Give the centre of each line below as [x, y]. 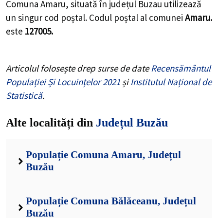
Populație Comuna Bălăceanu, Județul [111, 201]
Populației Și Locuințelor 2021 [63, 82]
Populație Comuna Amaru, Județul [103, 155]
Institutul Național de [171, 82]
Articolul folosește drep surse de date [78, 68]
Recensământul [181, 68]
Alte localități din [51, 123]
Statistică [24, 95]
